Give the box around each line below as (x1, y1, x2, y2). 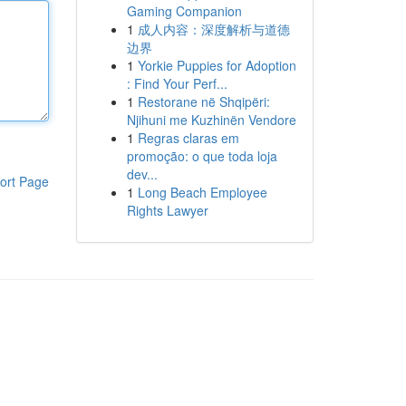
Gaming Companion (126, 2, 242, 20)
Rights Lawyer (126, 201, 208, 219)
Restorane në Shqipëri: (137, 92, 270, 111)
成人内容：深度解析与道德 (137, 20, 290, 38)
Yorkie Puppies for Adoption (137, 56, 296, 74)
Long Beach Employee (137, 183, 267, 201)
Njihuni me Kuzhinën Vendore (126, 111, 296, 129)
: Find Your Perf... (126, 74, 227, 92)
